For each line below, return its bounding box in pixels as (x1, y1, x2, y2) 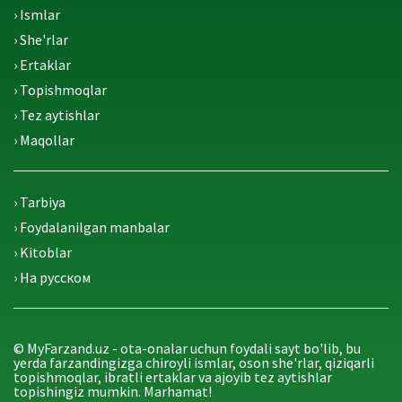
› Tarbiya (13, 192, 66, 211)
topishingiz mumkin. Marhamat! (13, 381, 212, 400)
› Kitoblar (13, 242, 72, 261)
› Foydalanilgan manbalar (13, 217, 170, 236)
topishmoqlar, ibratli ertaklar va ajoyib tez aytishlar (13, 367, 332, 386)
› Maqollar (13, 130, 74, 149)
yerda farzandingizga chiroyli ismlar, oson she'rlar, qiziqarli (13, 353, 374, 371)
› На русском (13, 267, 91, 286)
